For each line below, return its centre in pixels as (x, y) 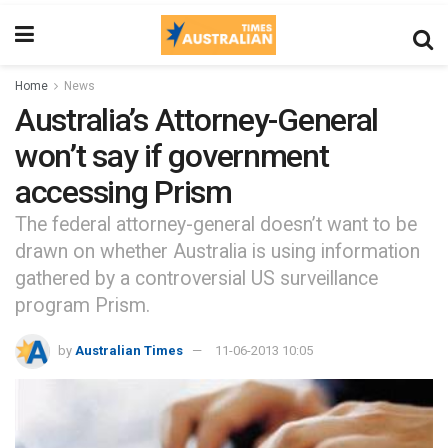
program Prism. (82, 306)
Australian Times (129, 351)
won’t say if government (172, 156)
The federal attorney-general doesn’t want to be (216, 225)
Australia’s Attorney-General (197, 120)
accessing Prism (123, 192)
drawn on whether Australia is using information (217, 252)
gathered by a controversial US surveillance (196, 279)
